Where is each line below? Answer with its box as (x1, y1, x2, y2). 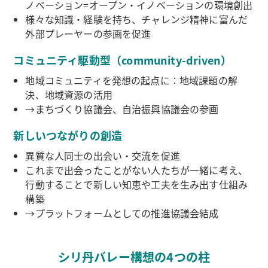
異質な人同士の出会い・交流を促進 (25, 148, 180, 163)
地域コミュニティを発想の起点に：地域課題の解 (25, 73, 237, 88)
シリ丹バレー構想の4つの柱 (57, 248, 211, 266)
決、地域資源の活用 (25, 87, 112, 102)
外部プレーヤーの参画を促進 (25, 26, 151, 41)
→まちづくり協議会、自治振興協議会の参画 (25, 102, 219, 117)
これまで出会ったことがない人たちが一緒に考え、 (25, 163, 248, 178)
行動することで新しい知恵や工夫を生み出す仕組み (25, 177, 248, 192)
